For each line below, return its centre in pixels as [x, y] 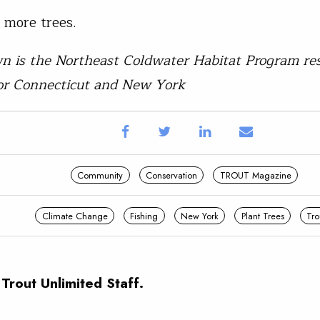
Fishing [144, 216]
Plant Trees [262, 216]
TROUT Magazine [255, 175]
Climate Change [75, 216]
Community [100, 175]
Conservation [171, 175]
